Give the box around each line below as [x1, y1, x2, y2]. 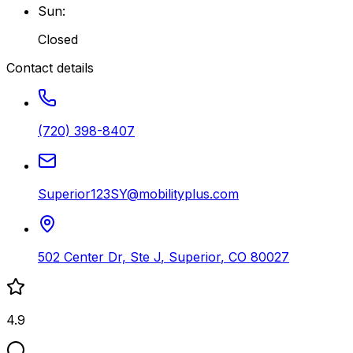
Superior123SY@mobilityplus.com [38, 185, 239, 202]
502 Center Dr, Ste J [38, 248, 161, 265]
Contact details [6, 59, 94, 76]
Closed [38, 31, 78, 47]
